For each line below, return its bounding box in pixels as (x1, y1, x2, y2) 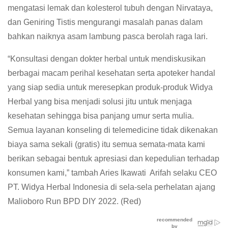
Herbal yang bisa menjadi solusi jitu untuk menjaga (8, 97, 192, 106)
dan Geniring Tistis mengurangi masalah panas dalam (8, 18, 203, 27)
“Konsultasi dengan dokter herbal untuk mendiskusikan (8, 54, 206, 64)
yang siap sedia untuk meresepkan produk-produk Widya (8, 83, 213, 92)
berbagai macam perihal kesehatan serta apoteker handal (8, 69, 215, 78)
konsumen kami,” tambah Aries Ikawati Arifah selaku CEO (8, 168, 217, 178)
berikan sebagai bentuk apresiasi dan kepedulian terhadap (8, 154, 219, 163)
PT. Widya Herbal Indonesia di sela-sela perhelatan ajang (8, 183, 215, 192)
